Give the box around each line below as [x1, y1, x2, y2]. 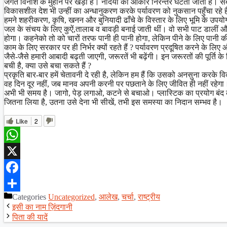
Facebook [4, 178, 35, 187]
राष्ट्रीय [138, 192, 160, 201]
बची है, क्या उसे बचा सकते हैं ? [4, 61, 91, 70]
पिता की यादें [12, 212, 48, 221]
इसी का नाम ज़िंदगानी [12, 202, 72, 211]
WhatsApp [4, 146, 39, 155]
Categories [12, 192, 48, 201]
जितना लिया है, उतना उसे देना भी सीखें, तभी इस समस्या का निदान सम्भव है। [4, 97, 222, 106]
